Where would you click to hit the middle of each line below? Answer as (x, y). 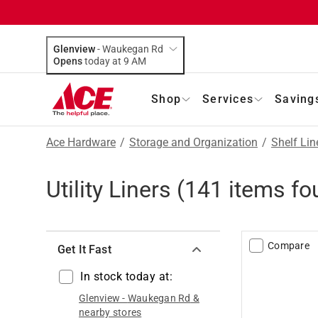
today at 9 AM (139, 61)
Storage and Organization (193, 142)
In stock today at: (126, 276)
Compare (289, 245)
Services (228, 99)
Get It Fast (84, 249)
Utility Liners (109, 189)
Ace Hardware (81, 142)
